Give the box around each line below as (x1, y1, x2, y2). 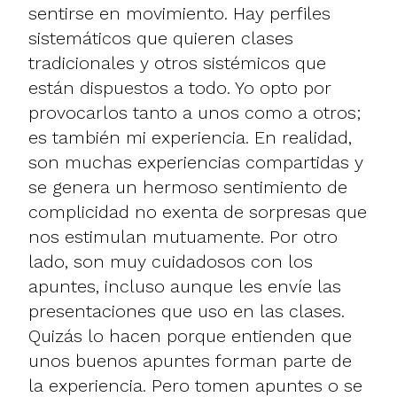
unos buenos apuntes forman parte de (28, 349, 352, 371)
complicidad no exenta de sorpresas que (28, 200, 367, 222)
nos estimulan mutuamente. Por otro (28, 225, 338, 247)
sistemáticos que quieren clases (28, 27, 293, 49)
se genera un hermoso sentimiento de (28, 175, 347, 198)
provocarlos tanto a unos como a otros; (28, 101, 361, 123)
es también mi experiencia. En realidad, (28, 126, 352, 148)
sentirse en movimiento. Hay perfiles (28, 2, 331, 24)
